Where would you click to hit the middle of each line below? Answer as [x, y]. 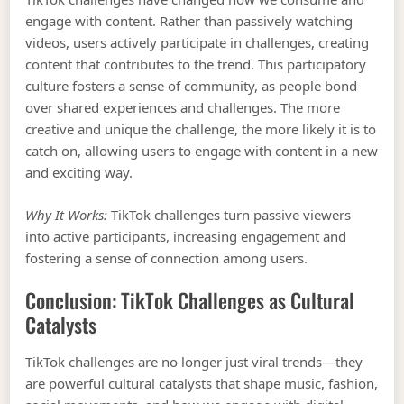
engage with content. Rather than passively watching [189, 21]
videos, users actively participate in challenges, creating [197, 43]
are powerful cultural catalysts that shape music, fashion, [202, 384]
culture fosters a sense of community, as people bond [192, 86]
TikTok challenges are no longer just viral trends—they [194, 362]
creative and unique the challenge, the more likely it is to [201, 129]
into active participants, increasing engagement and [186, 236]
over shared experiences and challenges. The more [183, 108]
